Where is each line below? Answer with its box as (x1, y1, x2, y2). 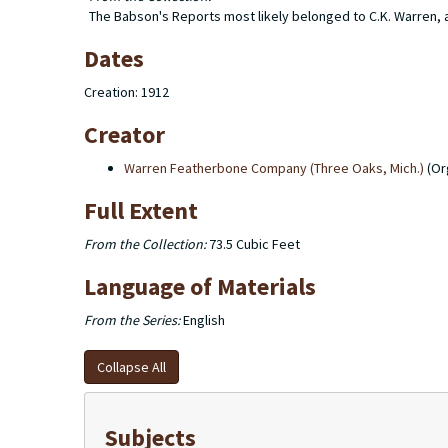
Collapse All (97, 358, 166, 376)
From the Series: (84, 311, 180, 329)
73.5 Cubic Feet (206, 235, 300, 253)
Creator (84, 119, 165, 150)
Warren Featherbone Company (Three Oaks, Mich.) (124, 159, 424, 177)
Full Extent (84, 195, 198, 226)
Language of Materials (84, 271, 316, 302)
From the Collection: (84, 235, 206, 253)
